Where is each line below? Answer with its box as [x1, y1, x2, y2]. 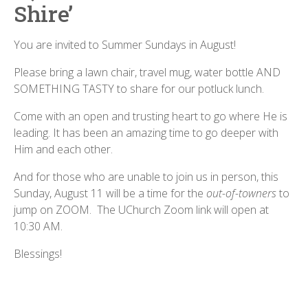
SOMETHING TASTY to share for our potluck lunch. [14, 81, 264, 96]
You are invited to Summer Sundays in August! [14, 37, 236, 52]
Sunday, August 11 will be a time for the [14, 186, 206, 201]
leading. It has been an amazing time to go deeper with [14, 125, 278, 140]
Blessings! [14, 246, 62, 261]
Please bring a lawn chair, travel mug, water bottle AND [14, 65, 280, 80]
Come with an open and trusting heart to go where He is [14, 109, 287, 124]
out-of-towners [206, 186, 276, 201]
